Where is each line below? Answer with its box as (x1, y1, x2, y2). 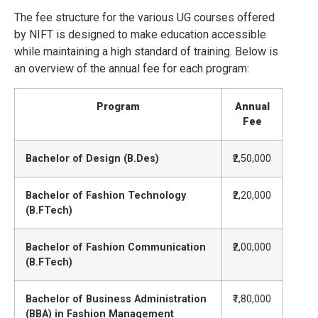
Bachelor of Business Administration (26, 292, 207, 305)
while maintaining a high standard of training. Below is (14, 45, 278, 59)
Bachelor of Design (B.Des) (26, 152, 159, 165)
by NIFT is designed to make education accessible (14, 28, 266, 42)
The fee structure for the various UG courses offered (14, 11, 275, 25)
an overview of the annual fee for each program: (14, 62, 249, 76)
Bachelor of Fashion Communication (26, 241, 206, 253)
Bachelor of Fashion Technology (26, 189, 186, 202)
